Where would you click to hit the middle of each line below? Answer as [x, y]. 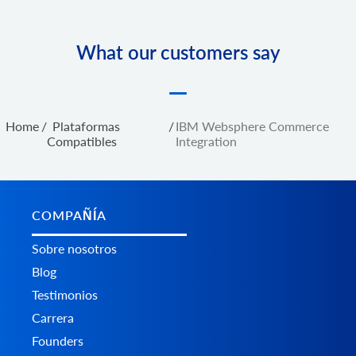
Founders [58, 340]
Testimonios [65, 294]
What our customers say [178, 52]
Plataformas [86, 126]
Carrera [53, 317]
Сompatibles [82, 141]
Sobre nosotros [74, 248]
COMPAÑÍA [69, 215]
